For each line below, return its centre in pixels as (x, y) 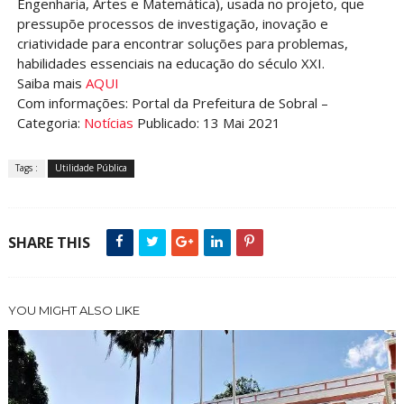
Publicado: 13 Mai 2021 (207, 123)
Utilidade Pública (91, 168)
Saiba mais (51, 83)
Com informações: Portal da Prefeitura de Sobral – (172, 103)
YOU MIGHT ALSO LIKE (73, 311)
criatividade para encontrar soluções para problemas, (182, 44)
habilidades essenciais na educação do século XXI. (170, 64)
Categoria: (50, 123)
